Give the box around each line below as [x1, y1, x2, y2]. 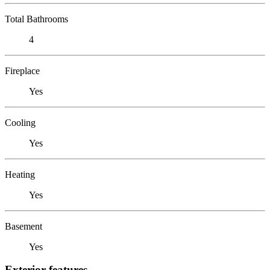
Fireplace [5, 65, 40, 76]
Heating [5, 169, 35, 180]
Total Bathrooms [5, 13, 68, 24]
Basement [5, 221, 42, 231]
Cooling [5, 117, 36, 128]
